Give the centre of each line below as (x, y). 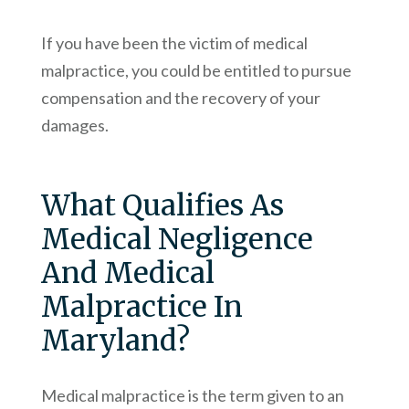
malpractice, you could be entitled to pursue (196, 71)
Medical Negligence (177, 239)
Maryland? (115, 341)
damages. (74, 126)
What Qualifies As (162, 205)
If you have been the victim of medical (174, 43)
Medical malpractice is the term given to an (192, 396)
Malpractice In (142, 307)
